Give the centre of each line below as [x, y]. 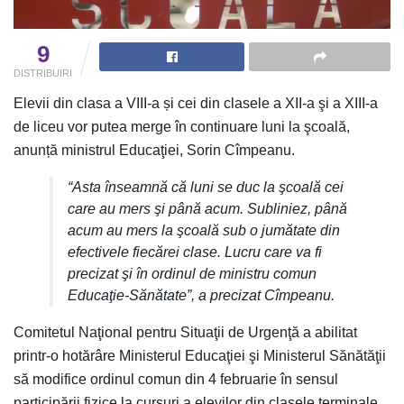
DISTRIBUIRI [43, 73]
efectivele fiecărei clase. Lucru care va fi [195, 252]
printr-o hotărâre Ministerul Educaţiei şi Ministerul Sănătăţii [200, 355]
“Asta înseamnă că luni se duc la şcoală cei [206, 187]
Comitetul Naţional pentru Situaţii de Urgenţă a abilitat [185, 332]
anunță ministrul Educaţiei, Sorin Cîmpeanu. [154, 150]
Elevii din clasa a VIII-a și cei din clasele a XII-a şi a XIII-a [196, 103]
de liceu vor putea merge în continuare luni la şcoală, [182, 126]
